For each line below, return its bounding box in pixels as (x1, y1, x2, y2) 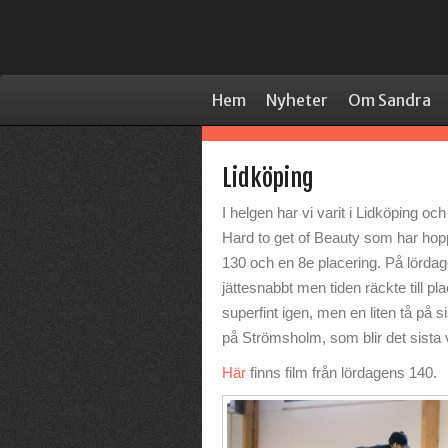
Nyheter (266, 90, 328, 110)
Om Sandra (348, 90, 431, 110)
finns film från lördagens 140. (246, 364, 437, 381)
